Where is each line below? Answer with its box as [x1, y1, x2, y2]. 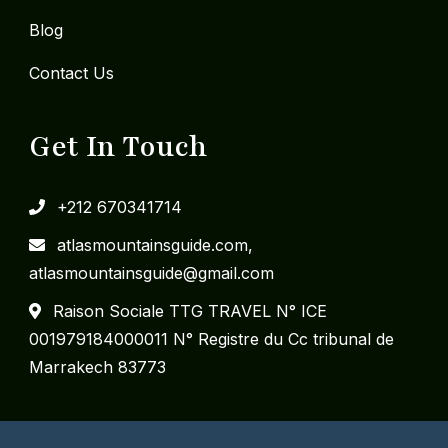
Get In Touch [29, 127, 207, 166]
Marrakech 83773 [29, 356, 166, 377]
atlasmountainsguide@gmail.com [29, 262, 274, 283]
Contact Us [29, 62, 114, 83]
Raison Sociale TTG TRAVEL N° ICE [53, 300, 327, 321]
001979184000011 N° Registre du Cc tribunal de [29, 328, 394, 349]
